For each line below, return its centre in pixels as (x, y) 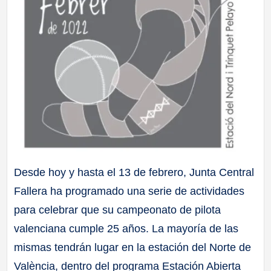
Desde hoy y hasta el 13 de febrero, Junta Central (134, 172)
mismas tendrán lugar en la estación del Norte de (133, 247)
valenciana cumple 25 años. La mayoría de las (126, 228)
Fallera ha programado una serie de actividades (129, 191)
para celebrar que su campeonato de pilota (118, 210)
